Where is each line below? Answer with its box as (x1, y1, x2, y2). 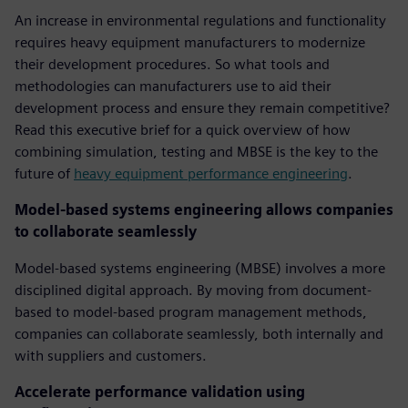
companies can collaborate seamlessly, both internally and (15, 325, 383, 342)
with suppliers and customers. (15, 347, 207, 364)
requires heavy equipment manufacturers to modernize (15, 34, 365, 51)
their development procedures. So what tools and (15, 56, 330, 73)
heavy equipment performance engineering (74, 165, 348, 182)
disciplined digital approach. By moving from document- (15, 281, 372, 299)
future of (15, 165, 74, 182)
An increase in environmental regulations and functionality (15, 12, 386, 29)
